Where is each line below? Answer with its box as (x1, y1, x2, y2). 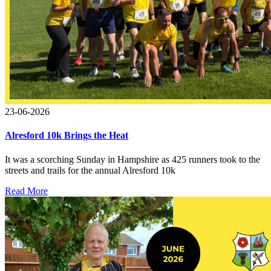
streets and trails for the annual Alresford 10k (5, 165, 175, 175)
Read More (5, 185, 48, 196)
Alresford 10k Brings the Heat (5, 130, 128, 141)
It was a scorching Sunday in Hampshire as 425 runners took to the (5, 154, 260, 165)
